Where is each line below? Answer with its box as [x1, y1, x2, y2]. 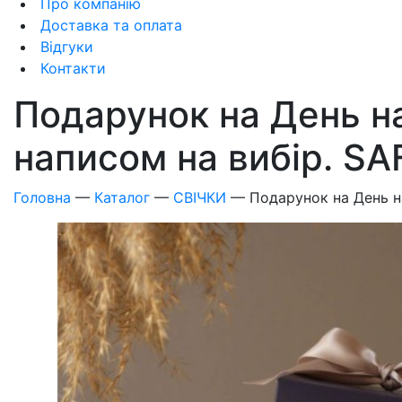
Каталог [94, 188, 150, 206]
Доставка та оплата [36, 16, 182, 34]
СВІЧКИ [173, 188, 226, 206]
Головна [13, 188, 71, 206]
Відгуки [36, 38, 93, 56]
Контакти [36, 59, 106, 77]
